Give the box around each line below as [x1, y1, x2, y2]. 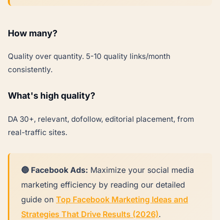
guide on [21, 194, 56, 205]
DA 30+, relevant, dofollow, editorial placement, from [8, 114, 194, 124]
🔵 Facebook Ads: [21, 165, 88, 175]
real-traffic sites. [8, 128, 67, 137]
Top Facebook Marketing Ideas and [56, 194, 188, 205]
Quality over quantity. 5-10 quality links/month [8, 52, 170, 61]
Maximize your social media [88, 165, 194, 175]
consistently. [8, 65, 53, 75]
